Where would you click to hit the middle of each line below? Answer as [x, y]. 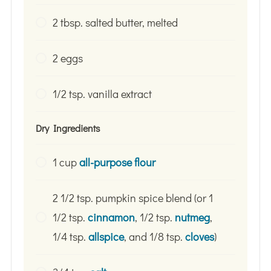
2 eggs [67, 58]
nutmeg [192, 217]
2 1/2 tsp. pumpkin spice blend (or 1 [132, 198]
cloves [199, 236]
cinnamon [111, 217]
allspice [106, 236]
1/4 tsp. [70, 236]
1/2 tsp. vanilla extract [102, 93]
